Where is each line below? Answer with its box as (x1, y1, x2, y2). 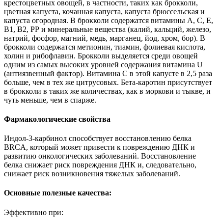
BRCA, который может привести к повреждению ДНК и (4, 143, 195, 152)
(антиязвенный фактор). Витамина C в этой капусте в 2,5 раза (4, 69, 212, 78)
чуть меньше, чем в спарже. (4, 95, 96, 104)
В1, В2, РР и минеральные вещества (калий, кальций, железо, (4, 25, 211, 33)
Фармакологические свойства (4, 114, 110, 123)
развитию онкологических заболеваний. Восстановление (4, 152, 196, 161)
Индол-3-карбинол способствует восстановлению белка (4, 134, 192, 143)
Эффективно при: (4, 208, 63, 217)
